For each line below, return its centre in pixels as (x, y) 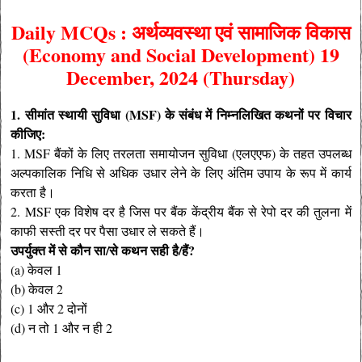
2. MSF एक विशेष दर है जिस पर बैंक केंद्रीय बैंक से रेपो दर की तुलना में (181, 212)
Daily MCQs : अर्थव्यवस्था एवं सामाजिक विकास (181, 32)
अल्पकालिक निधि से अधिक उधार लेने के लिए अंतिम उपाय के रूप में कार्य (181, 173)
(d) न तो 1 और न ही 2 (62, 328)
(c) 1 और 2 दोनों (49, 309)
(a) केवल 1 (37, 270)
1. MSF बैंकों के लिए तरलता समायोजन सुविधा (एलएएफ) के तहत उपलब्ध (181, 154)
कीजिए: (28, 134)
